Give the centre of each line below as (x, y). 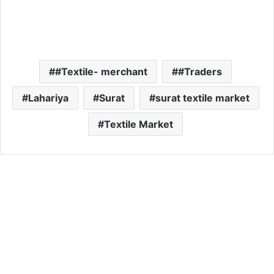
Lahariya (48, 98)
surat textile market (202, 98)
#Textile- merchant (101, 71)
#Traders (200, 71)
